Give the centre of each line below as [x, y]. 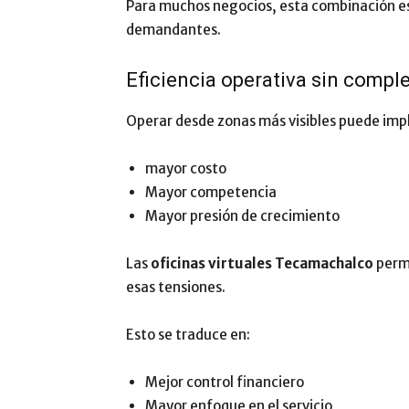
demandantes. [173, 30]
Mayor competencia [211, 192]
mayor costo [186, 168]
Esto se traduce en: [188, 335]
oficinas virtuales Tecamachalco [262, 263]
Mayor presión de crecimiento [242, 216]
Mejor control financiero [225, 382]
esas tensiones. [176, 287]
